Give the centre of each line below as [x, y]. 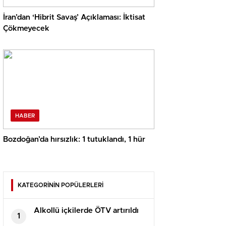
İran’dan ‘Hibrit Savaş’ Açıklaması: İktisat [74, 18]
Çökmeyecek [26, 29]
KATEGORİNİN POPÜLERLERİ [61, 185]
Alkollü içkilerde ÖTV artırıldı [86, 211]
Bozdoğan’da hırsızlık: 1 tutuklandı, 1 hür [74, 140]
